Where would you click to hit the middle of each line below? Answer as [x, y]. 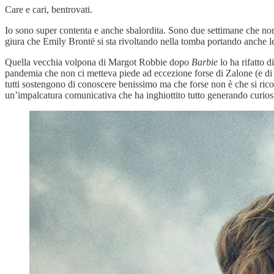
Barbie [205, 62]
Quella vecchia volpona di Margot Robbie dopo [98, 62]
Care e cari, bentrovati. [49, 9]
